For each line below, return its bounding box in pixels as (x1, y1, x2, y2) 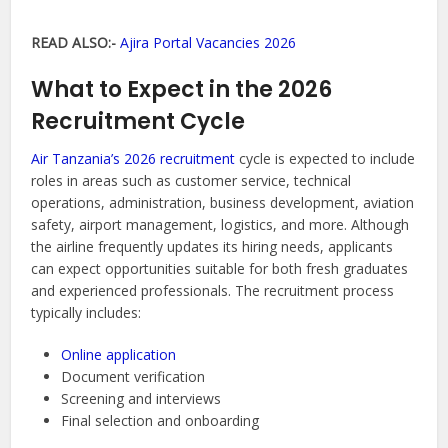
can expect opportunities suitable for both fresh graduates (31, 259, 409, 279)
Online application (61, 345, 177, 365)
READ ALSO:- (31, 33, 117, 53)
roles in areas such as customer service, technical (31, 171, 352, 191)
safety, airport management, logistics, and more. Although (31, 215, 410, 235)
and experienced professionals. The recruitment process (31, 281, 395, 301)
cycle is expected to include (235, 149, 416, 169)
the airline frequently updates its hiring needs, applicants (31, 237, 394, 257)
